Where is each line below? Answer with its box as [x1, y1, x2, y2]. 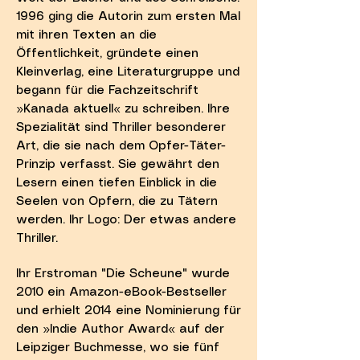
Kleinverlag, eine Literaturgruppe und [16, 67, 239, 78]
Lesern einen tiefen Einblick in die [16, 178, 217, 189]
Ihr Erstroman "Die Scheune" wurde [16, 268, 230, 280]
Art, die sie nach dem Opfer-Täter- [16, 141, 226, 152]
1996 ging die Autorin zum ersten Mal [16, 11, 240, 22]
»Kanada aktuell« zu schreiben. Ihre [16, 104, 230, 115]
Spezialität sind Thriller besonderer [16, 122, 226, 133]
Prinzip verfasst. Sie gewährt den [16, 159, 219, 170]
